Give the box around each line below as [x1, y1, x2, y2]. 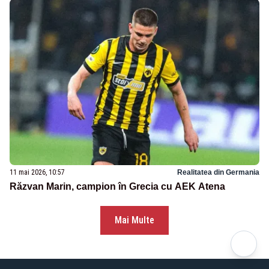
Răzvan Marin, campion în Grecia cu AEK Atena [10, 181, 225, 192]
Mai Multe [115, 214, 154, 226]
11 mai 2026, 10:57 [10, 168, 65, 177]
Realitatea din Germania [177, 168, 259, 177]
